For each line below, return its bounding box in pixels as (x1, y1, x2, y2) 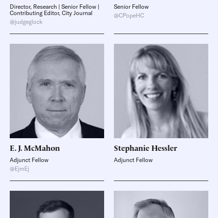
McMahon (24, 142, 60, 153)
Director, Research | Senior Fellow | (10, 3, 99, 10)
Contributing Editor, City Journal (10, 9, 92, 17)
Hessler (151, 142, 177, 153)
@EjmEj (10, 165, 29, 172)
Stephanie (114, 142, 149, 153)
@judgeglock (10, 18, 42, 25)
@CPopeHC (114, 12, 144, 19)
